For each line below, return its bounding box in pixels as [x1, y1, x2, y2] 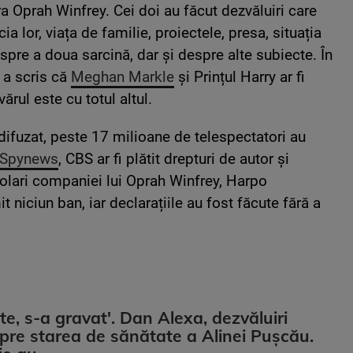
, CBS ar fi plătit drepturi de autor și [58, 149, 289, 168]
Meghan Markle [71, 67, 174, 86]
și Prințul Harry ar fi [174, 67, 305, 86]
